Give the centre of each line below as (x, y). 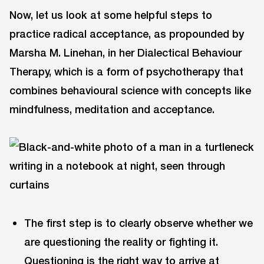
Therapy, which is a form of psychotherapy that (126, 72)
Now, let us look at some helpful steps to (111, 15)
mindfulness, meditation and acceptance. (112, 109)
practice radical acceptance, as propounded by (127, 34)
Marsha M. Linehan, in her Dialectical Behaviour (126, 53)
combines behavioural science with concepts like (130, 90)
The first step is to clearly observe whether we (139, 222)
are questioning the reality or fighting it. (121, 241)
